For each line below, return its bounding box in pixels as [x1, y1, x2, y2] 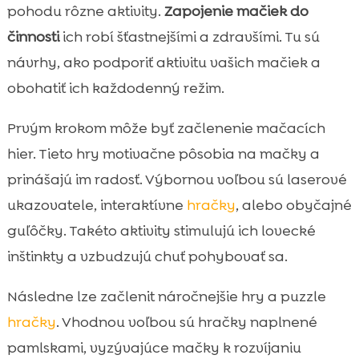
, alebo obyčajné [235, 195, 352, 215]
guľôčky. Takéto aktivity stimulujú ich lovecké [6, 220, 316, 240]
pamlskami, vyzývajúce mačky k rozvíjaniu [6, 337, 301, 357]
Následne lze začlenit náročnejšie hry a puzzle [6, 286, 326, 306]
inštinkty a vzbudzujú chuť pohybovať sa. [6, 246, 288, 266]
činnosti [6, 26, 59, 46]
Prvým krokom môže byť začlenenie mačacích [6, 118, 325, 138]
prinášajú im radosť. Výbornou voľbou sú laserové [6, 169, 347, 189]
